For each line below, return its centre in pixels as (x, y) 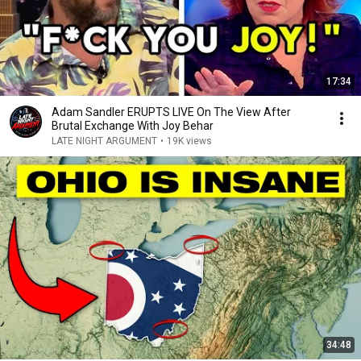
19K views (189, 141)
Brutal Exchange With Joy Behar (133, 126)
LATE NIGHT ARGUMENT (104, 141)
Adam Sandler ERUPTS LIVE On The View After (171, 112)
